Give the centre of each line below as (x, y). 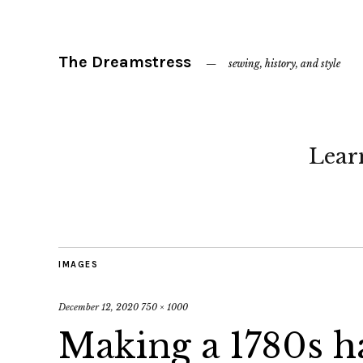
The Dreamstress (125, 62)
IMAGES (78, 265)
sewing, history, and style (284, 64)
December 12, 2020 (98, 307)
